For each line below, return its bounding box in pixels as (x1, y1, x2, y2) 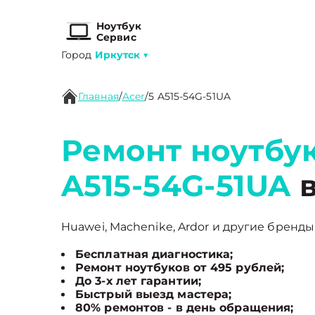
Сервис (96, 31, 136, 44)
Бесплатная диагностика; (75, 247, 233, 261)
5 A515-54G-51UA (148, 90, 231, 103)
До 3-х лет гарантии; (75, 274, 201, 288)
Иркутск (94, 49, 141, 61)
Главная (78, 90, 119, 103)
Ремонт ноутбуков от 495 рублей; (75, 261, 285, 274)
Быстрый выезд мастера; (75, 288, 232, 301)
